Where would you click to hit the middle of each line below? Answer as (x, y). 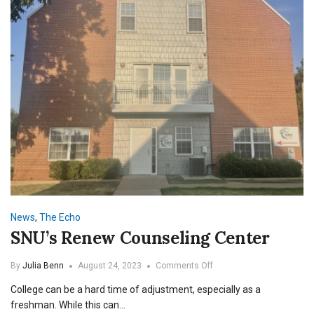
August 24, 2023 (110, 266)
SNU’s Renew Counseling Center (140, 238)
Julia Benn (43, 266)
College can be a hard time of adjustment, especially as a (136, 290)
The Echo (60, 218)
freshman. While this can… (68, 305)
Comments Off (184, 266)
